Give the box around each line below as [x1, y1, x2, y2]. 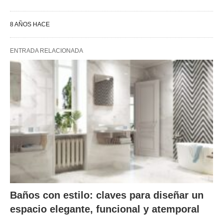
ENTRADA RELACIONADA [10, 47, 83, 54]
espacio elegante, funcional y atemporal [10, 204, 200, 215]
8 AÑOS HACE [10, 20, 50, 28]
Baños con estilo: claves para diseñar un [10, 190, 204, 201]
